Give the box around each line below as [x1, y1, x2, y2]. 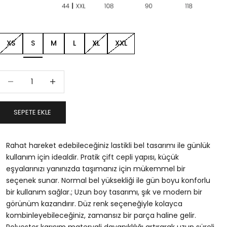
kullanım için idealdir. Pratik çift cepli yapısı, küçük [6, 152, 179, 162]
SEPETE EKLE [14, 107, 52, 118]
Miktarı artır [41, 70, 81, 81]
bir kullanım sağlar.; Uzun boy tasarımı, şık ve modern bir [6, 186, 203, 197]
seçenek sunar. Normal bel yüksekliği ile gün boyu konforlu [6, 175, 211, 185]
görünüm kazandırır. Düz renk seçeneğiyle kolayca [6, 198, 183, 209]
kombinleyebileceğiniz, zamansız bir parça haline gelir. [6, 210, 197, 220]
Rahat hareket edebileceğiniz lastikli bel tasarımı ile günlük [6, 140, 211, 150]
